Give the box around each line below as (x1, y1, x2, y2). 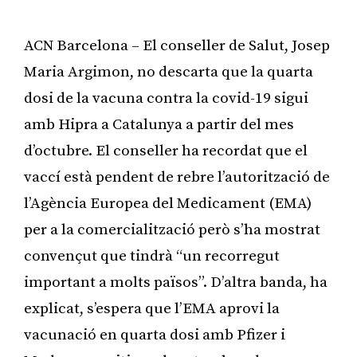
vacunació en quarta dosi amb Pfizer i (24, 325, 285, 344)
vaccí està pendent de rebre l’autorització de (24, 167, 330, 186)
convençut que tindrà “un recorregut (24, 246, 280, 265)
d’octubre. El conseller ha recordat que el (24, 141, 308, 160)
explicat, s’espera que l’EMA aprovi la (24, 299, 280, 318)
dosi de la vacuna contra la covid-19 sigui (24, 88, 308, 108)
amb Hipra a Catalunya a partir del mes (24, 115, 294, 134)
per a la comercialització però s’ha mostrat (24, 220, 320, 239)
